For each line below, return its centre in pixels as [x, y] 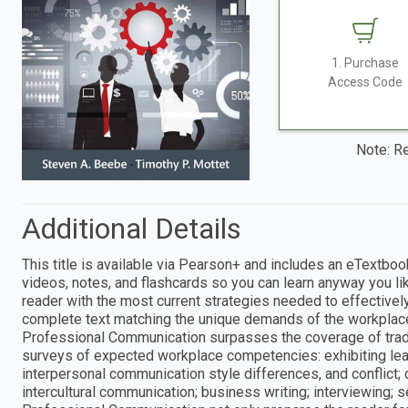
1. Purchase [366, 63]
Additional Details [132, 229]
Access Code [366, 82]
